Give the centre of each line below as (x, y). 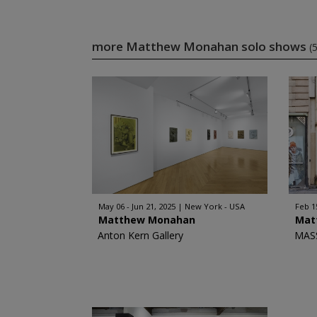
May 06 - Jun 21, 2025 (137, 206)
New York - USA (214, 206)
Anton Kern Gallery (140, 235)
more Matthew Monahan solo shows (200, 46)
